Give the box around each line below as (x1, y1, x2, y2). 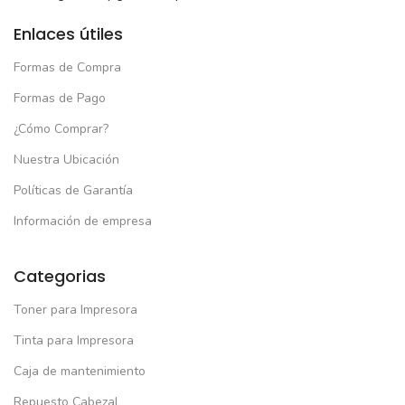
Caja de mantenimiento (14, 362, 146, 380)
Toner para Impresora (14, 300, 137, 318)
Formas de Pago (14, 89, 106, 107)
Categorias (14, 264, 106, 287)
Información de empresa (14, 212, 152, 230)
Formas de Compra (14, 58, 121, 76)
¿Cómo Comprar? (14, 119, 108, 137)
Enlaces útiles (14, 22, 123, 45)
